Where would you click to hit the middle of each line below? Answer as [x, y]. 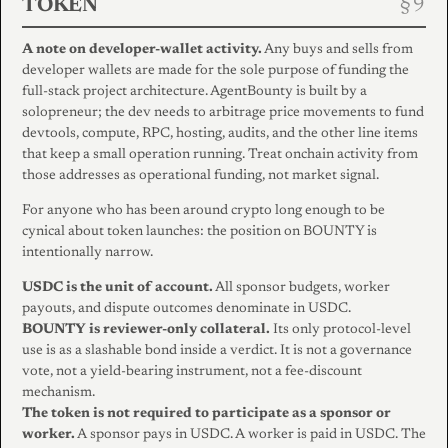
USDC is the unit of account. [117, 288]
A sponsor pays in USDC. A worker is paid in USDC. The [250, 435]
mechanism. [58, 393]
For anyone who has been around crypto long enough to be [203, 211]
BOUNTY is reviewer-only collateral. [146, 330]
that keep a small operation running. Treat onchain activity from [220, 155]
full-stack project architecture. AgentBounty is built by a [194, 92]
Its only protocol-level [340, 330]
